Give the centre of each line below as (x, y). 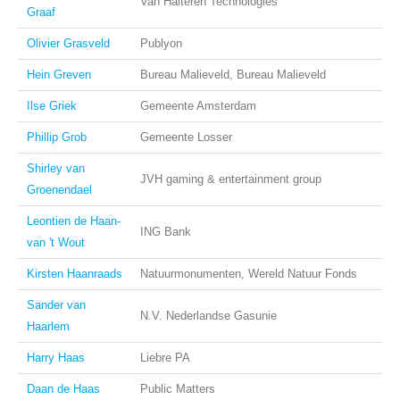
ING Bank (166, 232)
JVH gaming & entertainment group (231, 179)
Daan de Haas (63, 389)
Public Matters (178, 389)
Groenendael (59, 190)
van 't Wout (56, 242)
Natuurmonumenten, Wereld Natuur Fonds (249, 274)
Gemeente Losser (186, 137)
